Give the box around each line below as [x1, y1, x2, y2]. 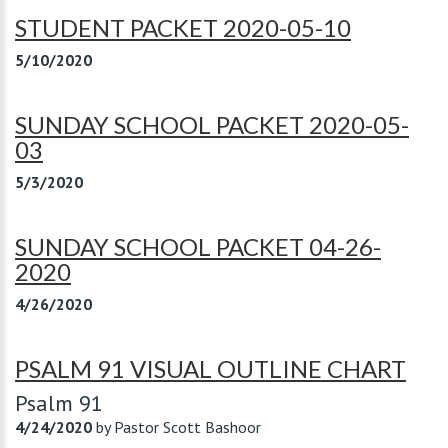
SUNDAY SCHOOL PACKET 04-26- [15, 232, 381, 261]
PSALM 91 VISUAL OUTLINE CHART [15, 354, 406, 383]
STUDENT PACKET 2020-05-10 [15, 13, 351, 42]
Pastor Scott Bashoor [114, 417, 261, 437]
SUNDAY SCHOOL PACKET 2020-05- [15, 110, 409, 139]
